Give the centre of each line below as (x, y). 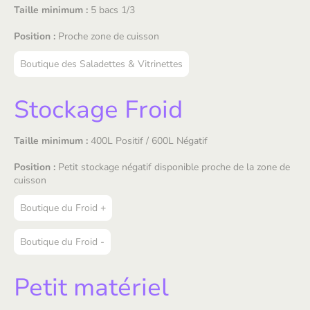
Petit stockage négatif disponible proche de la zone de (173, 167)
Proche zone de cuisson (107, 36)
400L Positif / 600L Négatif (148, 141)
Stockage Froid (98, 110)
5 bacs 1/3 (111, 10)
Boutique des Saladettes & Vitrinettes (101, 64)
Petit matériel (91, 288)
